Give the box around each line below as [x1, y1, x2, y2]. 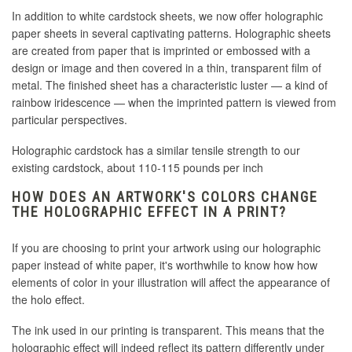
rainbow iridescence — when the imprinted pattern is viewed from [12, 94, 336, 111]
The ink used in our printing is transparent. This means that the [12, 322, 324, 339]
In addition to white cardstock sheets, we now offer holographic [12, 8, 323, 24]
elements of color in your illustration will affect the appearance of [12, 274, 330, 291]
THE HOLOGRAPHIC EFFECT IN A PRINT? [12, 203, 287, 221]
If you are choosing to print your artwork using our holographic [12, 240, 321, 256]
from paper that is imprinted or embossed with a [72, 42, 310, 59]
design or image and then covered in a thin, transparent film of [12, 60, 321, 76]
